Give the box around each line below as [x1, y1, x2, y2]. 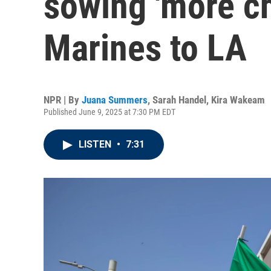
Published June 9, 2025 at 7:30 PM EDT [44, 107, 175, 117]
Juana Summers [82, 94, 148, 106]
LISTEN [79, 139, 114, 150]
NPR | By [44, 94, 82, 106]
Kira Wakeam [211, 94, 265, 106]
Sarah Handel [152, 94, 206, 106]
